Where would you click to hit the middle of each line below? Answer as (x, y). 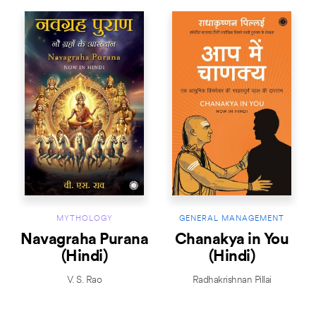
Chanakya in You (232, 241)
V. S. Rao (84, 280)
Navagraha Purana (84, 241)
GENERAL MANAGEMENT (232, 219)
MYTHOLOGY (84, 219)
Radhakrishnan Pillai (232, 280)
